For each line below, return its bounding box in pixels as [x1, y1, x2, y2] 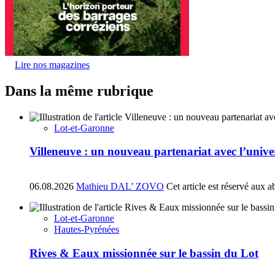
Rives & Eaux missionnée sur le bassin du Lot [29, 246, 258, 260]
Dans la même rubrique [5, 82, 153, 99]
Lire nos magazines [15, 59, 90, 70]
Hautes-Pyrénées [54, 223, 119, 234]
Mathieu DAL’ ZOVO [76, 180, 164, 192]
